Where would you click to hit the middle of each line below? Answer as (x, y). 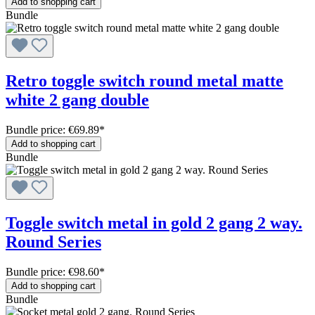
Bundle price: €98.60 (52, 271)
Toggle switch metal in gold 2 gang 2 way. (154, 223)
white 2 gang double (77, 99)
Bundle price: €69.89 (52, 129)
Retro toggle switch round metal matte (144, 81)
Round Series (53, 242)
